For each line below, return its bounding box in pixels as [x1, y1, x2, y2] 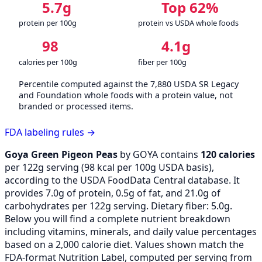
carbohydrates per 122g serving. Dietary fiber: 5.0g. [5, 199, 232, 212]
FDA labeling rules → [5, 125, 95, 139]
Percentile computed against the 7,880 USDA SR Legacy [19, 78, 239, 89]
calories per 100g [19, 56, 77, 67]
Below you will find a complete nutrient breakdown [5, 212, 230, 225]
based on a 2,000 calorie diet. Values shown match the [5, 237, 244, 251]
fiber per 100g [138, 56, 187, 67]
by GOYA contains [118, 147, 201, 161]
